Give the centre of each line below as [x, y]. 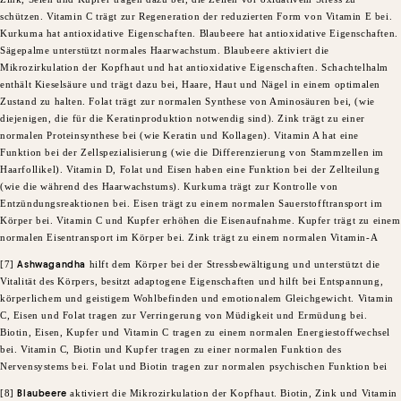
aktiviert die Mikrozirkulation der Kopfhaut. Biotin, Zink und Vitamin [232, 393]
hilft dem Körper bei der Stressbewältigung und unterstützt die [233, 264]
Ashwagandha [52, 264]
